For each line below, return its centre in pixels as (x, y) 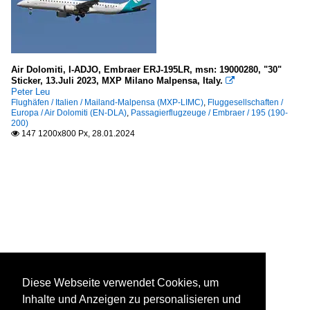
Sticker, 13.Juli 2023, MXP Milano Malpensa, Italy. (117, 80)
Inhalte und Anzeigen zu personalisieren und (131, 300)
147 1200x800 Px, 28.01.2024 (77, 133)
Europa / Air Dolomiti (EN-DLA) (69, 112)
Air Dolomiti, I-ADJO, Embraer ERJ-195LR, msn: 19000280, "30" (146, 69)
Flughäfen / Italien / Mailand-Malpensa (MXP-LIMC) (107, 102)
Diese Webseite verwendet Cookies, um (120, 283)
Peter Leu (30, 91)
